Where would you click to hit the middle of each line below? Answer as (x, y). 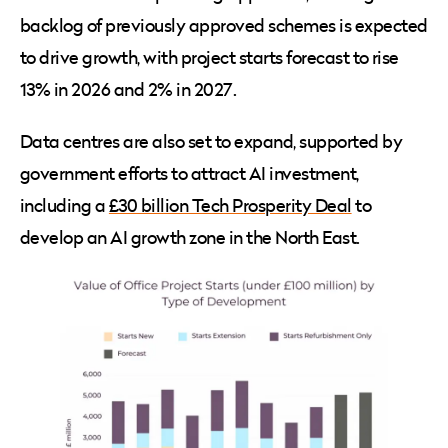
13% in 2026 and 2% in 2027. (132, 90)
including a (64, 206)
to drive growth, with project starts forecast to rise (209, 58)
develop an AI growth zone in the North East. (192, 238)
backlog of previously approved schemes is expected (224, 26)
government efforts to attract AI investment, (189, 174)
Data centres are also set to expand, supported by (211, 142)
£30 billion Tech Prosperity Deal (230, 206)
